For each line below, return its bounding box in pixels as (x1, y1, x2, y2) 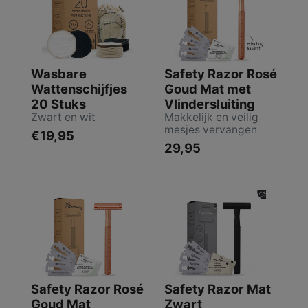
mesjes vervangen (164, 122, 257, 136)
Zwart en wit (31, 110, 96, 124)
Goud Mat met (164, 80, 251, 96)
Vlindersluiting (164, 96, 255, 111)
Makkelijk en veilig (164, 110, 258, 124)
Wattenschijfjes (31, 80, 127, 96)
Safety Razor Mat (164, 280, 271, 296)
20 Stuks (31, 96, 86, 111)
